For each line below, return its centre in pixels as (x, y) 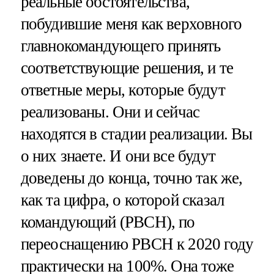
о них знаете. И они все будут (118, 156)
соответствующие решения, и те (127, 68)
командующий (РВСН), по (108, 222)
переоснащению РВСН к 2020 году (137, 244)
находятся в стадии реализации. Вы (136, 134)
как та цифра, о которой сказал (122, 200)
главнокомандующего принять (120, 46)
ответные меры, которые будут (123, 90)
